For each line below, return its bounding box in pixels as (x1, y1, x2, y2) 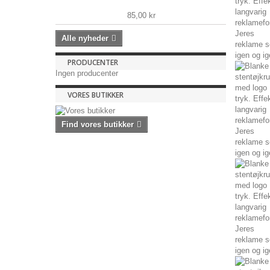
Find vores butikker (61, 120, 134, 129)
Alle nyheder (61, 34, 108, 43)
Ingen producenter (55, 69, 118, 78)
